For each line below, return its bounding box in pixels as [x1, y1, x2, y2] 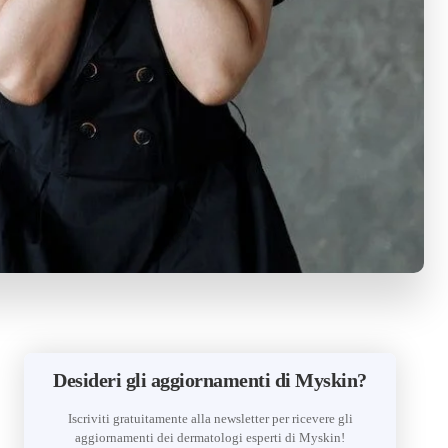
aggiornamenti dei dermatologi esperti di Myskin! [75, 430, 345, 446]
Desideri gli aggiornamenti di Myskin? [53, 369, 367, 392]
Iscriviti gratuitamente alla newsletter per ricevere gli [67, 411, 353, 427]
